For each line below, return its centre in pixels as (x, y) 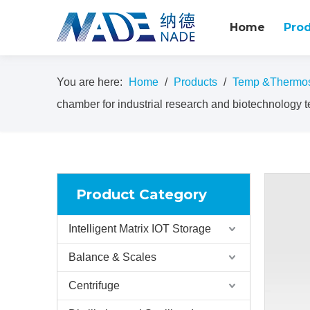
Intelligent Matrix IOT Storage (140, 229)
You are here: (90, 82)
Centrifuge (94, 285)
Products (195, 82)
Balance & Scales (112, 257)
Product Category (142, 194)
